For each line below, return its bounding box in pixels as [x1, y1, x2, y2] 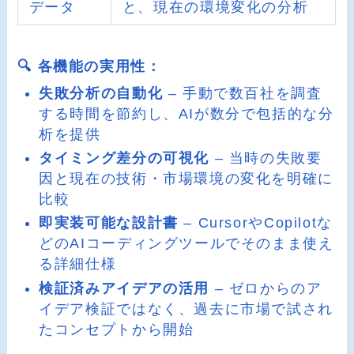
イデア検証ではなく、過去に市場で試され [39, 300, 333, 317]
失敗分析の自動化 [39, 85, 164, 101]
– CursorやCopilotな [178, 215, 333, 232]
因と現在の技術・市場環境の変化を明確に [39, 170, 333, 186]
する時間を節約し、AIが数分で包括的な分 [39, 105, 334, 122]
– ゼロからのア [209, 280, 322, 296]
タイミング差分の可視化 [39, 149, 210, 166]
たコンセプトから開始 [39, 321, 194, 337]
